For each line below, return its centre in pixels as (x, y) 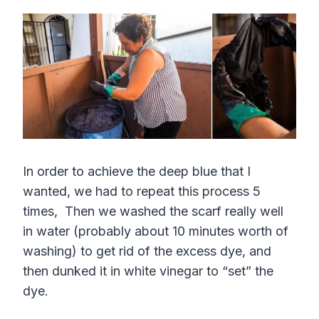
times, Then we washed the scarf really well (153, 211)
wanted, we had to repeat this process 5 (142, 192)
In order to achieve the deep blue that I (137, 172)
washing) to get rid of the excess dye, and (147, 251)
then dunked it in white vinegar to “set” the (148, 271)
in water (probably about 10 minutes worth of (156, 231)
